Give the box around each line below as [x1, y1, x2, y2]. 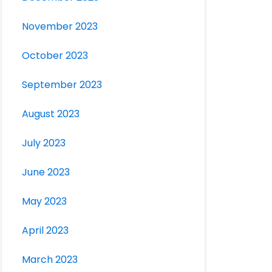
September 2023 [22, 78, 103, 92]
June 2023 [22, 165, 70, 180]
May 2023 [22, 194, 67, 209]
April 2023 [22, 223, 69, 238]
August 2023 [22, 107, 80, 121]
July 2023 [22, 136, 66, 151]
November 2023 [22, 19, 98, 34]
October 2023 [22, 49, 89, 63]
